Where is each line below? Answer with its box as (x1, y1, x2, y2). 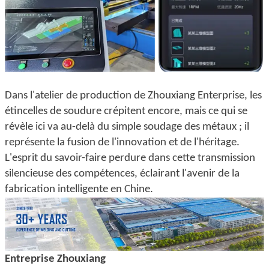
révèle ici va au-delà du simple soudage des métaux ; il (5, 121, 249, 133)
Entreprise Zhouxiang (5, 253, 106, 265)
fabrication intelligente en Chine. (5, 184, 153, 196)
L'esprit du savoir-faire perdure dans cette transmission (5, 153, 255, 165)
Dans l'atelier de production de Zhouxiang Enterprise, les (5, 90, 262, 102)
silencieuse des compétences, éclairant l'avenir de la (5, 168, 240, 180)
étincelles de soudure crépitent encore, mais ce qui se (5, 106, 247, 118)
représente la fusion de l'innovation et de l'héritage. (5, 137, 240, 149)
